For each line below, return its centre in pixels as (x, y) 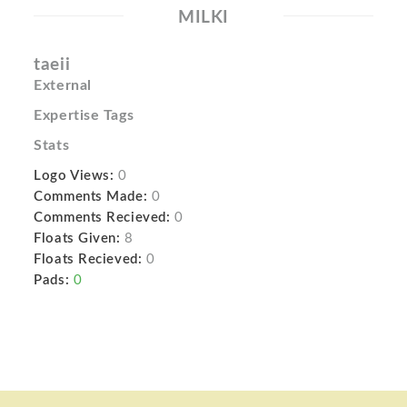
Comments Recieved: (102, 218)
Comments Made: (91, 197)
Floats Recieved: (88, 259)
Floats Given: (77, 238)
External (63, 85)
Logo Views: (74, 176)
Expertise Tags (84, 115)
